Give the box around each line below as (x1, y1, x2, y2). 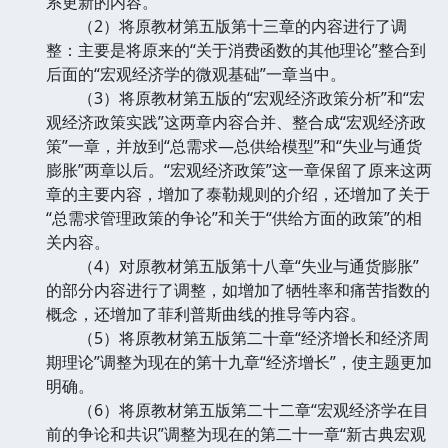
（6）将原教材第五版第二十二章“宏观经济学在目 (46, 398, 429, 421)
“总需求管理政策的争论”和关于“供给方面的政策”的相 (46, 206, 422, 229)
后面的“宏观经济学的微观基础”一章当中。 (46, 62, 346, 85)
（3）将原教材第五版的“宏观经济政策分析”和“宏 (46, 86, 425, 109)
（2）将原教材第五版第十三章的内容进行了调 (46, 14, 407, 37)
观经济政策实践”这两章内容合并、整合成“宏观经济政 (46, 110, 426, 133)
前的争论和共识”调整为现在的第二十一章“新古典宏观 (46, 422, 426, 445)
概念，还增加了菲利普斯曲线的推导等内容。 (46, 302, 366, 325)
